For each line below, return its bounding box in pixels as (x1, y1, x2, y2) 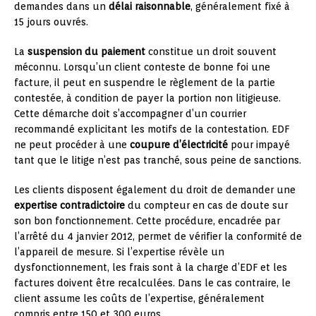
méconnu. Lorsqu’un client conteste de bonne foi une (14, 61, 270, 73)
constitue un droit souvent (145, 46, 276, 58)
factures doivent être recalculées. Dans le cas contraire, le (14, 277, 291, 289)
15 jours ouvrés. (14, 16, 88, 28)
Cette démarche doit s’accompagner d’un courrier (14, 108, 246, 120)
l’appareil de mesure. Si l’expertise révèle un (14, 246, 224, 258)
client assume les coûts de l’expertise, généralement (14, 293, 265, 305)
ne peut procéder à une (14, 139, 130, 151)
